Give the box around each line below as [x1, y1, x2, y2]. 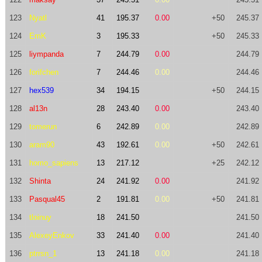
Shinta [29, 177, 51, 185]
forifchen [29, 68, 58, 77]
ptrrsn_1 [29, 249, 57, 258]
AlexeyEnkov [29, 231, 74, 240]
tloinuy [29, 213, 51, 222]
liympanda [29, 50, 64, 58]
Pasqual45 [29, 195, 65, 204]
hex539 [29, 86, 54, 95]
